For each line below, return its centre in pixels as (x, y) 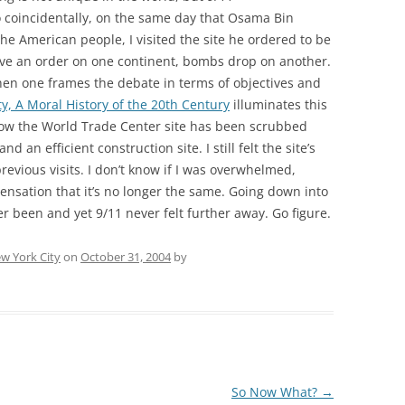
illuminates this (278, 104)
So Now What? (276, 392)
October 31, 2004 (126, 257)
